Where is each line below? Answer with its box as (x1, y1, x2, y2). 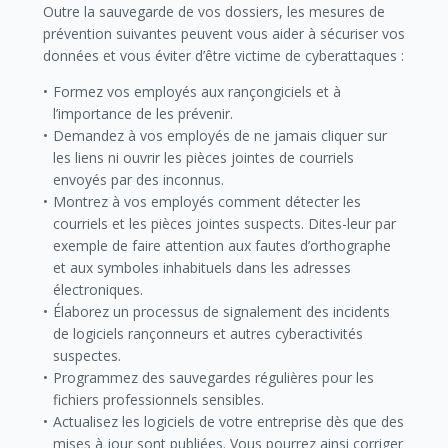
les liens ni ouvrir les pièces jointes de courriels (53, 148, 355, 167)
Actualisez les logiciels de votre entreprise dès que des (53, 412, 405, 431)
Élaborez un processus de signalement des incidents (53, 302, 391, 321)
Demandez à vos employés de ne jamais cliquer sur (53, 126, 388, 145)
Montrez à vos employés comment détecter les (53, 192, 362, 211)
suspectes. (53, 346, 122, 365)
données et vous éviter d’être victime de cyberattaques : (42, 46, 404, 65)
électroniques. (53, 280, 144, 299)
